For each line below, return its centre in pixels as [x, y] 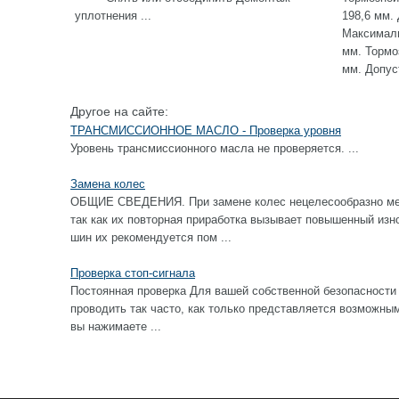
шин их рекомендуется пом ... [151, 237]
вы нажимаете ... [116, 326]
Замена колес [108, 184]
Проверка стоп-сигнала [133, 273]
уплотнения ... [113, 16]
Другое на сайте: [119, 111]
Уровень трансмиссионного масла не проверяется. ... [215, 148]
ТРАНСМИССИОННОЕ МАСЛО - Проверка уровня [206, 130]
